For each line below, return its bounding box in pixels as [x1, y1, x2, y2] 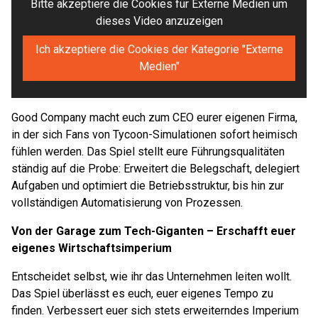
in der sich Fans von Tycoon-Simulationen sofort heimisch [11, 128, 297, 141]
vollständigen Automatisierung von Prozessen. [11, 196, 243, 209]
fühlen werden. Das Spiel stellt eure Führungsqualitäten [11, 145, 285, 158]
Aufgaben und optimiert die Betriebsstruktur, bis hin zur [11, 179, 284, 192]
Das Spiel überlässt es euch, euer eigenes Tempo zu [11, 287, 273, 300]
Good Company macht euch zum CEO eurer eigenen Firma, [11, 111, 297, 124]
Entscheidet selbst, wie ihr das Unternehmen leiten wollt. [11, 270, 292, 283]
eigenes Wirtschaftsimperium [11, 241, 172, 255]
